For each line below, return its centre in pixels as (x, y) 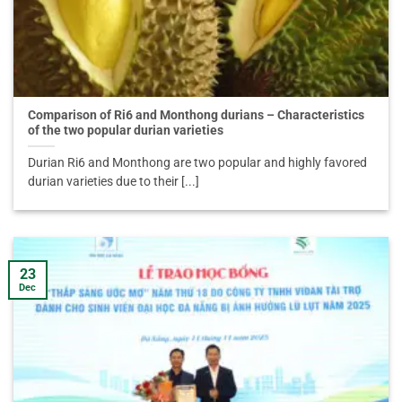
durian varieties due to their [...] (114, 182)
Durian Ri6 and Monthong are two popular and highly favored (198, 163)
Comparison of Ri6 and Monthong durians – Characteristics (197, 115)
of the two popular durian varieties (126, 131)
